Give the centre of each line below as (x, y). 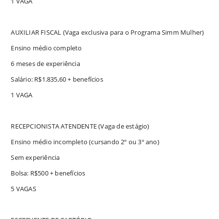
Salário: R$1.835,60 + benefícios (57, 79)
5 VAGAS (23, 188)
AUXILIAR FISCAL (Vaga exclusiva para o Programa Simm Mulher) (108, 32)
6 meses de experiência (45, 63)
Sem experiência (35, 157)
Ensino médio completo (46, 48)
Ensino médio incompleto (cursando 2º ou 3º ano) (85, 142)
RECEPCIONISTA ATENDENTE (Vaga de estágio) (80, 126)
